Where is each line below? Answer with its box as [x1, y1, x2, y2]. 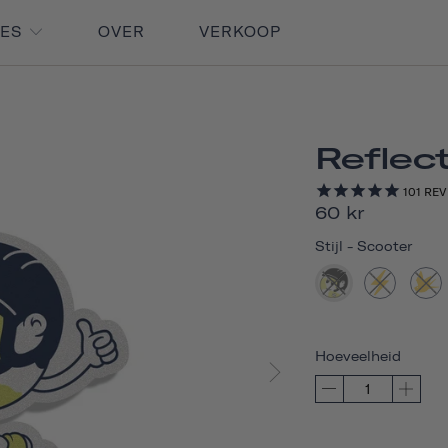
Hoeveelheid [315, 348, 401, 364]
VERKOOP [199, 23, 282, 41]
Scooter [357, 237, 412, 254]
